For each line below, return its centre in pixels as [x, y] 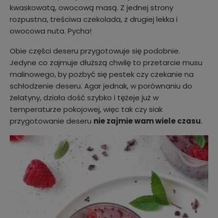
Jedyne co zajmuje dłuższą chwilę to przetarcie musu [106, 62]
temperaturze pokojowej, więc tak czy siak [86, 109]
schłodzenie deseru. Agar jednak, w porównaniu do [101, 86]
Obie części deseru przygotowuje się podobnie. [95, 51]
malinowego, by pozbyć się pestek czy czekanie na [102, 74]
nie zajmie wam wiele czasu [147, 121]
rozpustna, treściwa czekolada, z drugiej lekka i [94, 19]
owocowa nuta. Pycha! [51, 31]
